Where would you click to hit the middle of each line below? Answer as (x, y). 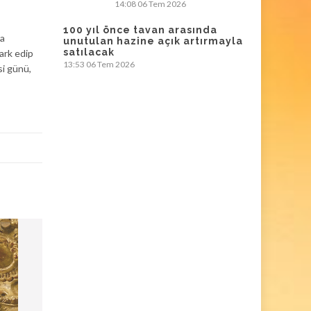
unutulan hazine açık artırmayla (153, 41)
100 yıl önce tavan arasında (140, 30)
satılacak (89, 52)
